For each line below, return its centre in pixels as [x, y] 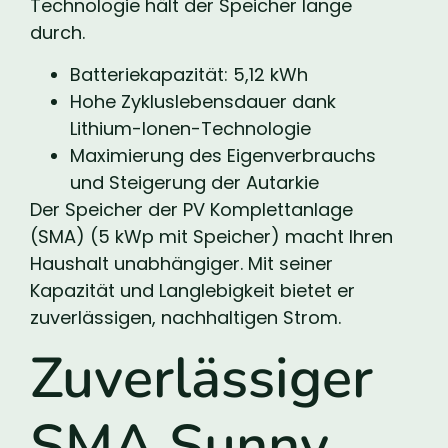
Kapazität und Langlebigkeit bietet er [192, 290]
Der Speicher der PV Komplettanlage [191, 209]
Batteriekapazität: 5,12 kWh [189, 74]
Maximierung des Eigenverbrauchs [223, 155]
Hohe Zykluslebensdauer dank [203, 101]
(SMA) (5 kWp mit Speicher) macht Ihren [211, 236]
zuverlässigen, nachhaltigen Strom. [185, 317]
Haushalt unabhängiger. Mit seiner [181, 263]
